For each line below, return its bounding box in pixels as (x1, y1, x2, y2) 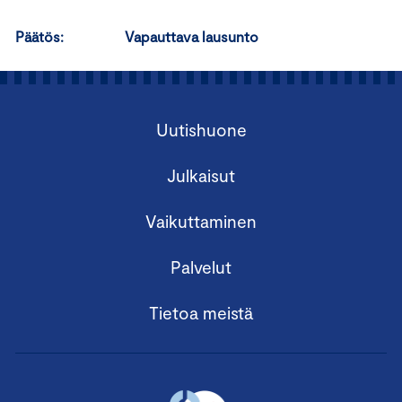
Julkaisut (167, 165, 235, 186)
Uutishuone (155, 119, 247, 140)
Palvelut (170, 257, 232, 277)
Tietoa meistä (149, 302, 253, 323)
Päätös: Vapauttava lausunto (15, 28, 258, 45)
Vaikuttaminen (145, 211, 257, 232)
